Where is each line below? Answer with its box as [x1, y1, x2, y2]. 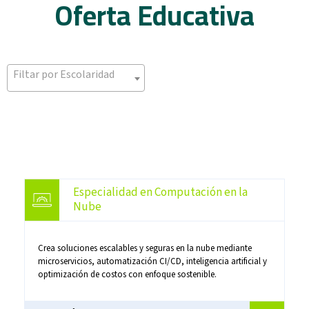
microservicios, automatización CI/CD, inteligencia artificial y [37, 255, 267, 268]
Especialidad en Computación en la [72, 183, 248, 201]
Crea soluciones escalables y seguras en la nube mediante [37, 241, 252, 255]
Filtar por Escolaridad [13, 66, 114, 82]
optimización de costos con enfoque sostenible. [37, 268, 217, 281]
